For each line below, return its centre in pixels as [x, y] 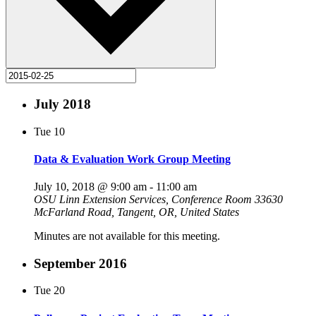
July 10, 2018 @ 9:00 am [90, 187]
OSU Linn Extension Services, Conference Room [144, 200]
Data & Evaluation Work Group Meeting [132, 159]
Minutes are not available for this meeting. [127, 236]
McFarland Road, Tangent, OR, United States [136, 212]
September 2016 [80, 263]
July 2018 [62, 104]
